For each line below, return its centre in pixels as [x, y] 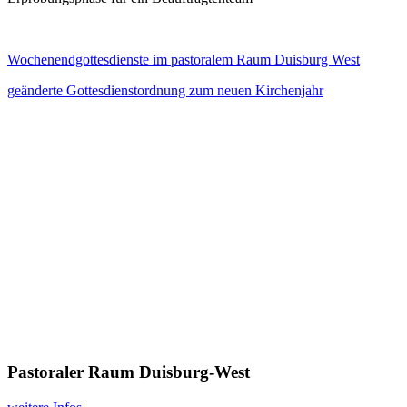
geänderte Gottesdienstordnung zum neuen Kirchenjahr [165, 90]
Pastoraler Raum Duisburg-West [129, 372]
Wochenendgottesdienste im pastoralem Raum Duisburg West [184, 59]
